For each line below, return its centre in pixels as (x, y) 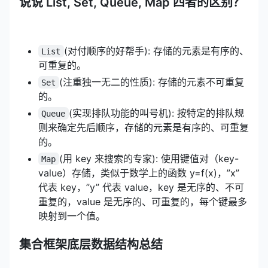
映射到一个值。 (72, 216)
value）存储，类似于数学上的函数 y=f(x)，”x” (139, 173)
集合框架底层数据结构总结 (91, 244)
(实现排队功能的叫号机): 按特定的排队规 (156, 113)
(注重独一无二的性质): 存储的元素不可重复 (151, 82)
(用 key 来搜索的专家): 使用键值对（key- (149, 158)
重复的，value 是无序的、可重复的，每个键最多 (143, 201)
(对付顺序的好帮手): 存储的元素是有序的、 (156, 51)
